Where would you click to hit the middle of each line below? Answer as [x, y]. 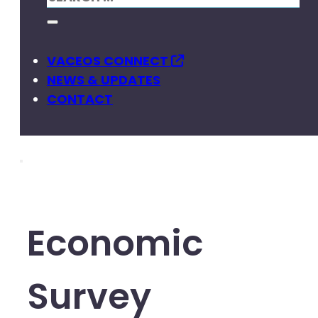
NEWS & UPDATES [104, 80]
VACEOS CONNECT [109, 61]
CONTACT [80, 99]
